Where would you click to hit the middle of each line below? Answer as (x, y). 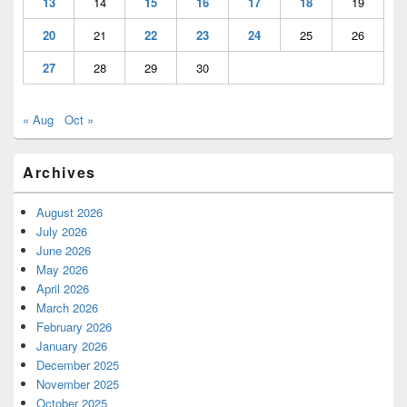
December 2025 (78, 365)
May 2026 (62, 269)
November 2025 (78, 384)
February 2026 (74, 327)
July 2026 (62, 231)
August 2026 (69, 212)
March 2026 (67, 308)
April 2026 (63, 288)
